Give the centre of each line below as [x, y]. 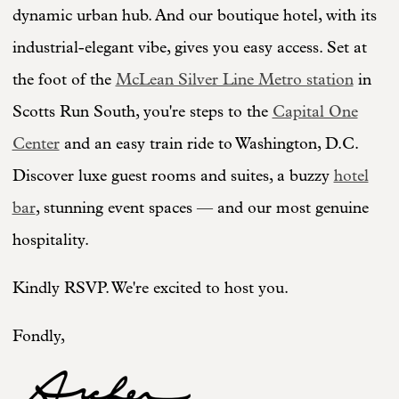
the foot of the [64, 80]
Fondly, [38, 337]
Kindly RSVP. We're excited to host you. [150, 289]
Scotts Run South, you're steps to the [142, 112]
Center [36, 144]
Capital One [315, 112]
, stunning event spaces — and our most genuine [202, 208]
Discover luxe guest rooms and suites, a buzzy [173, 176]
